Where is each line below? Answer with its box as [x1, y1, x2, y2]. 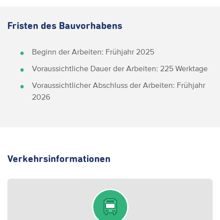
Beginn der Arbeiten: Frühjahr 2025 [32, 47, 154, 56]
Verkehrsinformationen [7, 154, 110, 164]
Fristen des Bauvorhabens [7, 21, 122, 31]
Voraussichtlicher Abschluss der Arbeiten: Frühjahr [32, 81, 205, 89]
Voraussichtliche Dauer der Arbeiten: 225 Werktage [32, 64, 208, 73]
